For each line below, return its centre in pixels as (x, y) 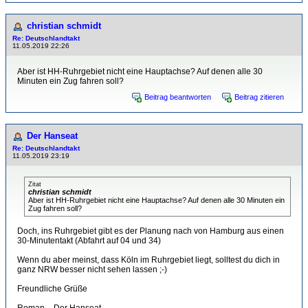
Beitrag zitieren (259, 97)
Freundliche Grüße (52, 289)
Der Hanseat (52, 136)
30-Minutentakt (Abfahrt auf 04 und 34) (89, 241)
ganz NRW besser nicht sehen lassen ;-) (92, 269)
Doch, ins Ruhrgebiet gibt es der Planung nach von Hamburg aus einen (151, 231)
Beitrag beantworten (178, 97)
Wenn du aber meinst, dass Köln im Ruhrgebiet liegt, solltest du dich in (148, 260)
